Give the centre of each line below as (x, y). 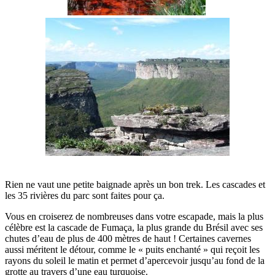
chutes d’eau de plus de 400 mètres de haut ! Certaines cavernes (128, 238)
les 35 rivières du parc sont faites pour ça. (85, 195)
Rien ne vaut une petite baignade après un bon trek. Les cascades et (135, 184)
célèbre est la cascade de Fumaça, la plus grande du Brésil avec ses (134, 227)
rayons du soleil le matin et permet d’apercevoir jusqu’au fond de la (135, 260)
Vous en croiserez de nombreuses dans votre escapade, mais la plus (134, 216)
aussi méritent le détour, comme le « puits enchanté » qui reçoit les (132, 249)
